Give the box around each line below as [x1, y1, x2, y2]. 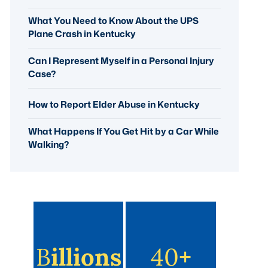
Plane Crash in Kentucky [28, 27, 136, 40]
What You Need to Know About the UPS [28, 14, 199, 27]
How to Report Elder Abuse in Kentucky [28, 98, 200, 111]
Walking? [28, 138, 69, 151]
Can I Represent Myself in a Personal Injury [28, 54, 215, 67]
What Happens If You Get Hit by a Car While [28, 124, 220, 138]
